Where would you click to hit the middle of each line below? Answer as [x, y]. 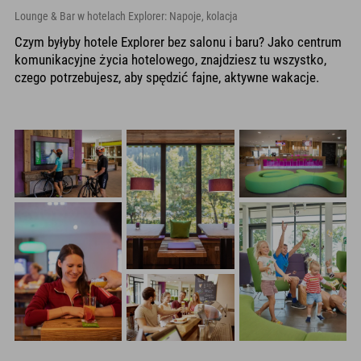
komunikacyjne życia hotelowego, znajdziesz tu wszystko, [170, 60]
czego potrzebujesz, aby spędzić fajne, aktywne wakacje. [167, 78]
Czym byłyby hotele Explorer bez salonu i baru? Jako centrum [178, 42]
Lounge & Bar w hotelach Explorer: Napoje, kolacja [126, 17]
